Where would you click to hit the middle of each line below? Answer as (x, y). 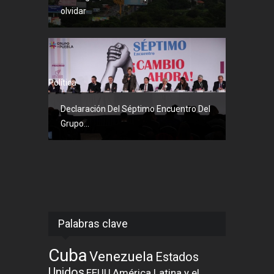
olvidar (73, 11)
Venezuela (121, 256)
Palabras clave (93, 223)
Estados (177, 257)
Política (62, 82)
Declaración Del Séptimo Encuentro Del (135, 109)
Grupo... (75, 123)
